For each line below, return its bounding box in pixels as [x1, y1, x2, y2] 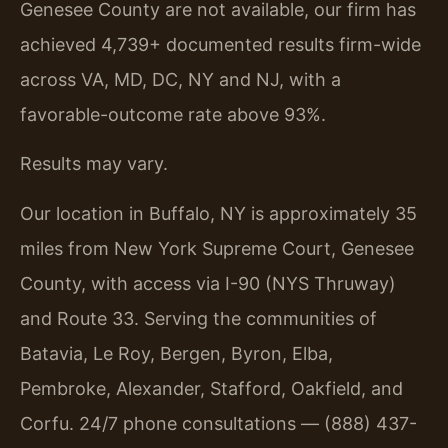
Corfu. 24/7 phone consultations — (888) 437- [20, 412, 417, 434]
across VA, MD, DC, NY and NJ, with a [20, 69, 341, 91]
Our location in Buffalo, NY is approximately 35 [20, 202, 417, 224]
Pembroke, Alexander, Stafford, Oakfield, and [20, 377, 403, 399]
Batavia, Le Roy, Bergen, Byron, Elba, [20, 342, 333, 364]
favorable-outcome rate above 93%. [20, 104, 326, 126]
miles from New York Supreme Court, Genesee [20, 237, 414, 259]
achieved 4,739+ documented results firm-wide [20, 34, 421, 56]
